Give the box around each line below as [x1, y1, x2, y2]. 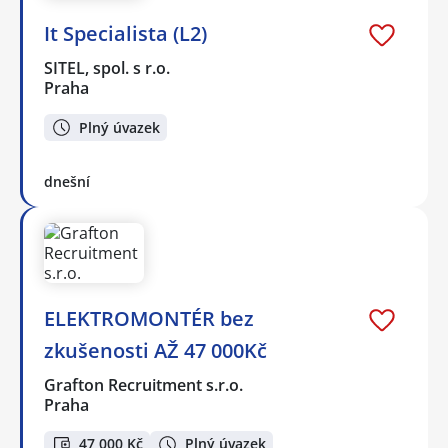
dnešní [44, 171, 90, 191]
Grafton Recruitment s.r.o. [44, 373, 245, 396]
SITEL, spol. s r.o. [44, 57, 172, 80]
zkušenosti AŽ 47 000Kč [44, 336, 267, 364]
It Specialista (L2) [44, 20, 207, 48]
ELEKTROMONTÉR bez [44, 304, 254, 332]
